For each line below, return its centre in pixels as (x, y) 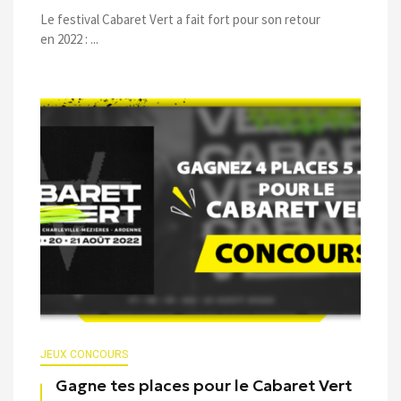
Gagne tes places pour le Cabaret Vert (204, 386)
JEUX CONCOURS (84, 354)
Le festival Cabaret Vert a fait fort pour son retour (180, 19)
